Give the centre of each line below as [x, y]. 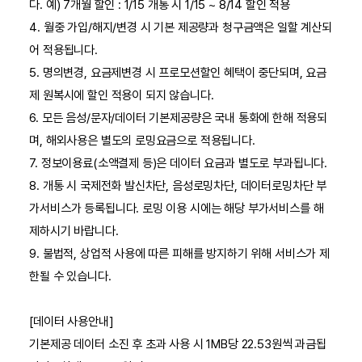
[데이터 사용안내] [72, 322]
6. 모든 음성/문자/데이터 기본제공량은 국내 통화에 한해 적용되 [179, 118]
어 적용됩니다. [63, 51]
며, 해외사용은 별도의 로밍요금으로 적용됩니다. [142, 141]
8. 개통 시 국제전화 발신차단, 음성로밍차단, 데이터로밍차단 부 [178, 186]
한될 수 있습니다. [70, 277]
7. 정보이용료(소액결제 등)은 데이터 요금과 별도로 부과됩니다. [179, 164]
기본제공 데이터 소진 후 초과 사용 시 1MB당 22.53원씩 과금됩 [178, 345]
